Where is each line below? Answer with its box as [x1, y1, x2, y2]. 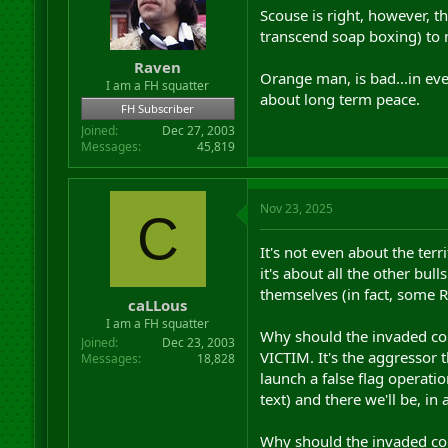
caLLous [128, 294, 188, 315]
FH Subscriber [121, 101, 195, 116]
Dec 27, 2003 [161, 122, 235, 139]
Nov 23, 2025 [259, 200, 333, 217]
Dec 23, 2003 [161, 333, 235, 351]
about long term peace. [259, 88, 420, 109]
